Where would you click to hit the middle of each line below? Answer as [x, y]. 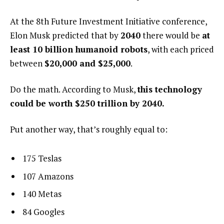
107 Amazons [48, 176]
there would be [171, 35]
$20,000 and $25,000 [87, 63]
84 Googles [43, 211]
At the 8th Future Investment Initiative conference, [108, 21]
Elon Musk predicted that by [65, 35]
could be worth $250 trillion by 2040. [87, 103]
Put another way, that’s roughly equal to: [89, 129]
